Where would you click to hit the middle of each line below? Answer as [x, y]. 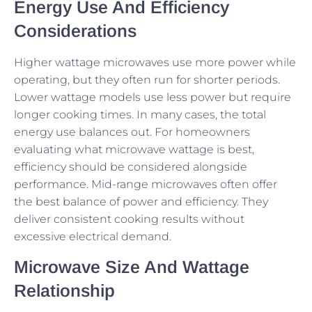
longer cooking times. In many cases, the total [140, 114]
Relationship [64, 291]
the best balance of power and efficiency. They [141, 201]
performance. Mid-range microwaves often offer [146, 184]
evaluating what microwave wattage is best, [134, 149]
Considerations [75, 30]
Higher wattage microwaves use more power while [155, 62]
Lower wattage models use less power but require [153, 97]
